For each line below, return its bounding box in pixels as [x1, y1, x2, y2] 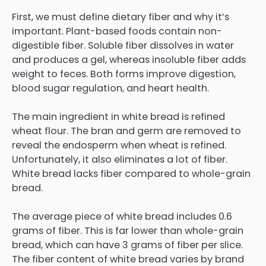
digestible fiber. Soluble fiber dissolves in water [12, 38, 234, 52]
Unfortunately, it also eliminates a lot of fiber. [12, 152, 227, 166]
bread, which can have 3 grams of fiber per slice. [12, 238, 243, 252]
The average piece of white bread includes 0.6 [12, 210, 232, 223]
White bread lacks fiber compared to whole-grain [12, 166, 251, 180]
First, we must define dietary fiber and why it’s [12, 9, 229, 24]
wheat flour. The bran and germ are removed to [12, 123, 241, 138]
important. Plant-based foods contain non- [12, 24, 222, 38]
